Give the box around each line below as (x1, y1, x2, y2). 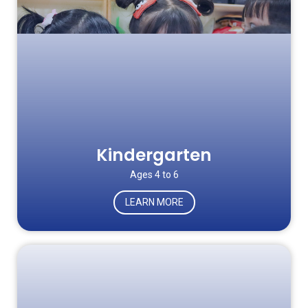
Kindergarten (96, 143, 212, 168)
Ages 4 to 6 (129, 169, 179, 181)
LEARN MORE (124, 196, 184, 208)
